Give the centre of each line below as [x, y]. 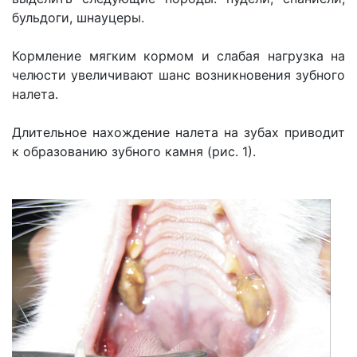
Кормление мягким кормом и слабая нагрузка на [178, 56]
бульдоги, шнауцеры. [78, 18]
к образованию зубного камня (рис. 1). [134, 151]
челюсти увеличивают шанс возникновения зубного [178, 75]
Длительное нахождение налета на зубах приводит [178, 132]
